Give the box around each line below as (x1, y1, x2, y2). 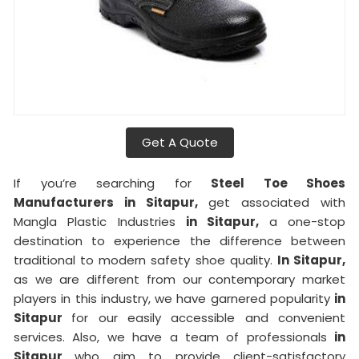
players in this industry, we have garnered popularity (14, 289, 334, 307)
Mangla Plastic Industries (14, 212, 186, 230)
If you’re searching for (14, 174, 211, 192)
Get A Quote (141, 133, 218, 151)
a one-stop (268, 212, 346, 230)
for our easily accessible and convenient (71, 309, 346, 326)
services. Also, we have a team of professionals (14, 328, 334, 345)
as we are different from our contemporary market (14, 270, 345, 288)
